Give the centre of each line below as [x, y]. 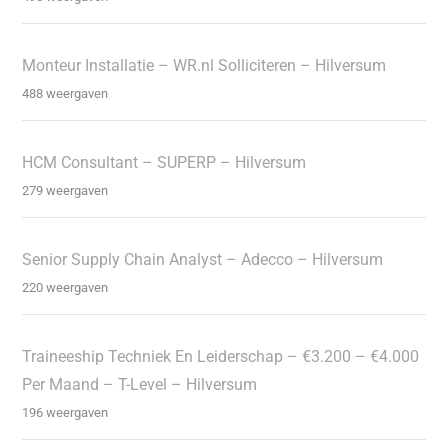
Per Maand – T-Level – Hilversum [140, 385]
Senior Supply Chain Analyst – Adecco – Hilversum [203, 260]
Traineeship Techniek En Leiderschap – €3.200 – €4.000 [221, 357]
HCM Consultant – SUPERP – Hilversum [164, 163]
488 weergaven [65, 94]
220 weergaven [65, 288]
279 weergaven [65, 191]
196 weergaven [65, 413]
